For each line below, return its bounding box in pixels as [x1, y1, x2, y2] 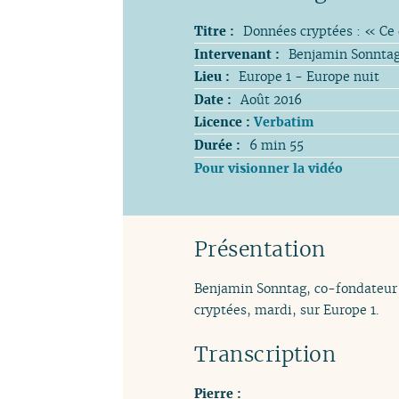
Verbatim [254, 113, 313, 131]
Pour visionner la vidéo [194, 159, 343, 176]
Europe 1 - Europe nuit [239, 68, 379, 85]
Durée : [194, 136, 240, 154]
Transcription [194, 339, 337, 368]
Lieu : [194, 68, 230, 85]
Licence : [194, 113, 254, 131]
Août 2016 [240, 90, 302, 108]
